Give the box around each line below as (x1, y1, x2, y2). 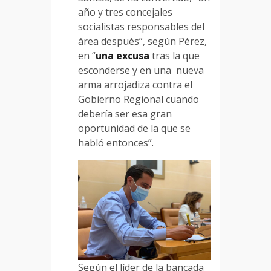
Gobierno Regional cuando (78, 93, 199, 106)
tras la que (149, 49, 200, 63)
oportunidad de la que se (78, 122, 191, 135)
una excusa (96, 49, 149, 63)
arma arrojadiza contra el (78, 78, 192, 92)
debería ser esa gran (78, 107, 172, 121)
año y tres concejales (78, 5, 172, 19)
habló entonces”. (78, 136, 154, 150)
